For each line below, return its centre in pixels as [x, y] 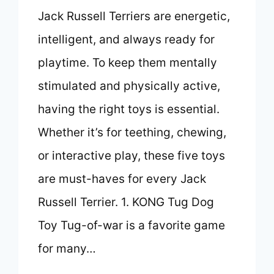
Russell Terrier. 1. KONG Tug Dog [126, 202]
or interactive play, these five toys [132, 156]
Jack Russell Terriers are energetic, [134, 17]
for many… [67, 249]
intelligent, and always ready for [127, 40]
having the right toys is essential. [129, 109]
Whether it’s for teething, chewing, [132, 133]
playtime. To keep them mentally [128, 63]
